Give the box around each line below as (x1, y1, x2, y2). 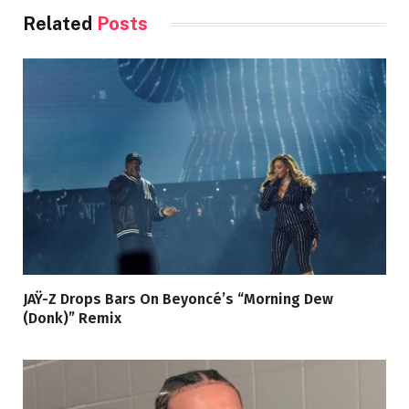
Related (23, 13, 97, 36)
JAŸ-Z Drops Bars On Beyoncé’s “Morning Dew (23, 290, 333, 309)
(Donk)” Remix (23, 309, 121, 328)
